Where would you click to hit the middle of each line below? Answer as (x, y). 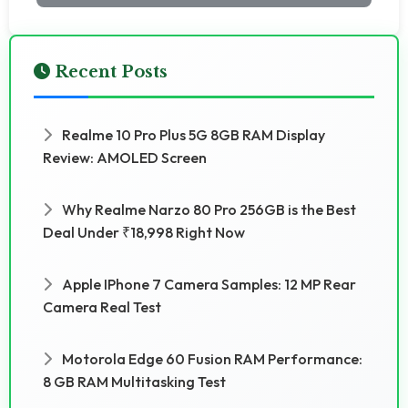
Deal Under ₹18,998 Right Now (144, 232)
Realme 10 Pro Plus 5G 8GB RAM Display (192, 134)
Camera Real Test (102, 306)
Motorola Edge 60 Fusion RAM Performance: (211, 358)
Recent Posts (109, 71)
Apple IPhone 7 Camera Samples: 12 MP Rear (208, 284)
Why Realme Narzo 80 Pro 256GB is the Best (208, 209)
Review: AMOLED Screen (125, 157)
